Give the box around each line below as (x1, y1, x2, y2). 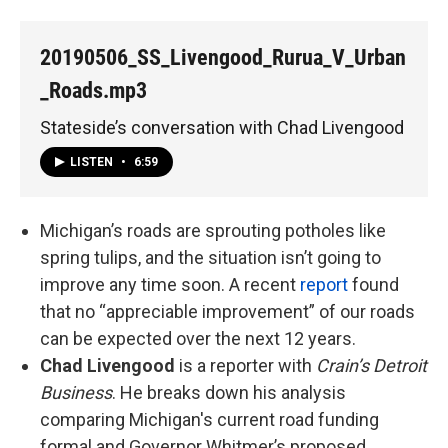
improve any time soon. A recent (40, 274, 300, 296)
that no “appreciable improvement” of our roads (40, 301, 415, 323)
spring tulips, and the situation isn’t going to (40, 247, 381, 269)
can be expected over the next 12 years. (40, 328, 356, 350)
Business (40, 382, 112, 404)
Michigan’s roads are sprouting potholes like (40, 220, 386, 242)
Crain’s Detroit (316, 355, 427, 377)
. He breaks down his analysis (112, 382, 346, 404)
